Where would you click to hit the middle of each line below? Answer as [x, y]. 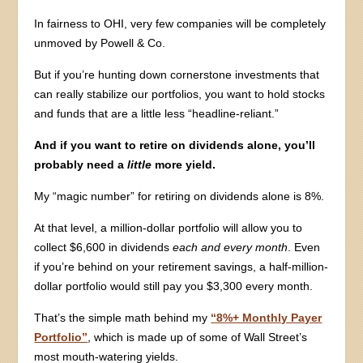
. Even [304, 247]
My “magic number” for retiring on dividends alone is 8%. [179, 196]
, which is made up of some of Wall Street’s [198, 337]
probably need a [81, 164]
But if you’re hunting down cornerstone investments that [177, 74]
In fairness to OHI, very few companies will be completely [180, 23]
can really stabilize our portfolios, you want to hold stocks [180, 94]
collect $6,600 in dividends [104, 247]
